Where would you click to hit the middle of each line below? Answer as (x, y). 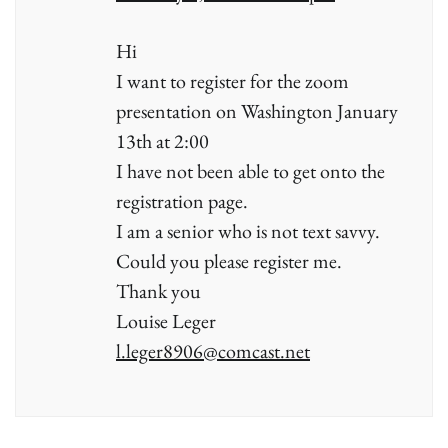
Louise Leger (166, 321)
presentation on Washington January (257, 111)
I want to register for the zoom (232, 81)
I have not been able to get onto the (250, 171)
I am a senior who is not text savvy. (248, 231)
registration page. (182, 201)
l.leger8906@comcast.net (213, 351)
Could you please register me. (229, 261)
